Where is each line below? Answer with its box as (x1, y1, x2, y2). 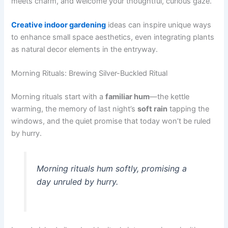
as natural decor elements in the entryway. (11, 44, 158, 54)
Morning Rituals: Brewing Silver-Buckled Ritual (11, 69, 168, 78)
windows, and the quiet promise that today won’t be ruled (11, 117, 211, 126)
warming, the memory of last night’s (11, 104, 138, 114)
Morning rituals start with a (11, 92, 106, 102)
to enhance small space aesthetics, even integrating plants (11, 32, 215, 42)
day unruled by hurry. (36, 177, 118, 187)
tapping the (167, 104, 210, 114)
